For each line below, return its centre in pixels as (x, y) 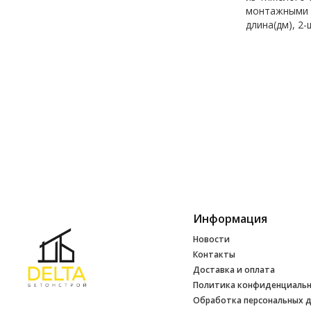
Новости (211, 239)
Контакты (214, 254)
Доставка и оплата (234, 270)
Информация (230, 219)
